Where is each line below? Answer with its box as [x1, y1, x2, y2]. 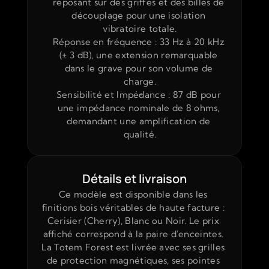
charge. [123, 76, 157, 87]
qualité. [123, 128, 157, 140]
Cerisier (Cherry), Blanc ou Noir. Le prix [47, 215, 219, 226]
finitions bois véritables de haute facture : [41, 202, 225, 213]
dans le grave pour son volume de [64, 62, 213, 74]
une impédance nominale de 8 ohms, [57, 102, 220, 113]
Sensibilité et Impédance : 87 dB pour [56, 89, 221, 100]
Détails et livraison [82, 171, 187, 187]
